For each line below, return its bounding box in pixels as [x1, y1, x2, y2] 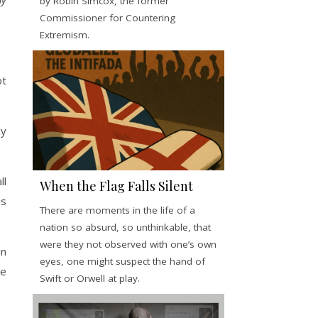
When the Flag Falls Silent [40, 177, 193, 194]
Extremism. [40, 28, 89, 41]
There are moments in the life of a [40, 203, 195, 216]
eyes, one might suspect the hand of [40, 254, 205, 268]
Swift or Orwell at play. [40, 271, 140, 285]
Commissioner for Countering [40, 11, 175, 24]
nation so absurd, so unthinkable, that [40, 220, 211, 234]
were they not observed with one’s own [40, 237, 216, 251]
